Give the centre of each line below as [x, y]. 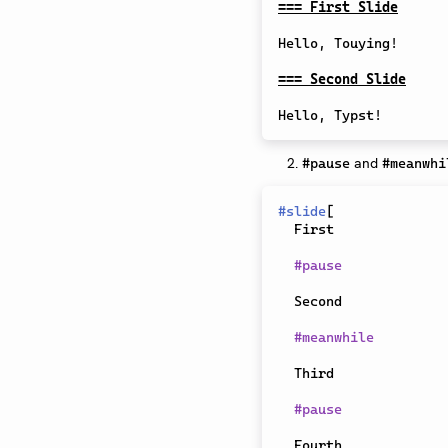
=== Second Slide [342, 79]
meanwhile [338, 337]
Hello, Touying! [338, 43]
